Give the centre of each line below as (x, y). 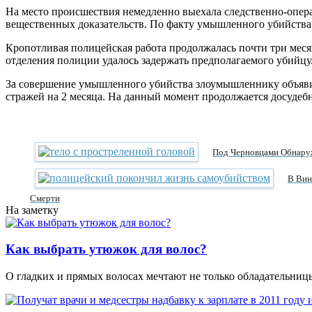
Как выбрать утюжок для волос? (106, 249)
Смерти (45, 198)
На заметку (32, 210)
